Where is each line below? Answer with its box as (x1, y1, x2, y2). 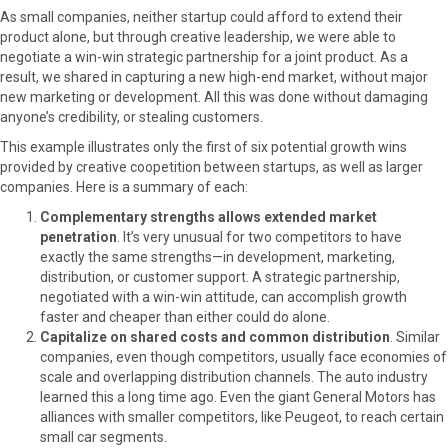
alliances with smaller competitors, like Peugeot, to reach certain (40, 408, 444, 425)
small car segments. (40, 428, 167, 445)
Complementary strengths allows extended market (40, 208, 377, 225)
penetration (40, 228, 117, 245)
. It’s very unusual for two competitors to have (117, 228, 402, 245)
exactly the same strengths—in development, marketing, (40, 248, 395, 265)
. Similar (390, 328, 440, 345)
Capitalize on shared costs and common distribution (40, 328, 390, 345)
